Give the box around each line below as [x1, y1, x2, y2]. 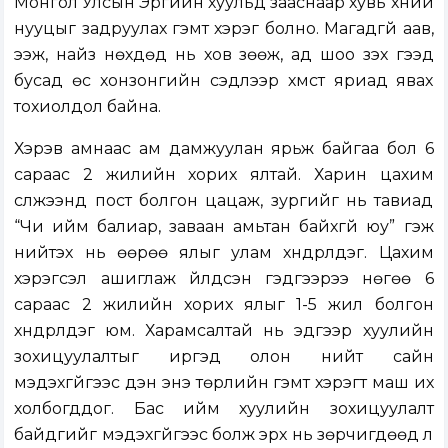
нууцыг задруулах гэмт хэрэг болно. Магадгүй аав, [14, 19, 434, 39]
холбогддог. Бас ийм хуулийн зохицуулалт [14, 399, 434, 419]
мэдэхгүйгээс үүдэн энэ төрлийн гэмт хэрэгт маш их [14, 373, 434, 393]
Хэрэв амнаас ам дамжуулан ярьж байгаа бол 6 [14, 139, 434, 159]
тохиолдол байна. [14, 97, 162, 117]
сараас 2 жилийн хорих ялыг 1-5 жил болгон [14, 295, 434, 315]
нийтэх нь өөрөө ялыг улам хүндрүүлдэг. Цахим [14, 243, 434, 263]
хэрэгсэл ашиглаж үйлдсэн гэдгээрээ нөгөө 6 [14, 269, 434, 289]
